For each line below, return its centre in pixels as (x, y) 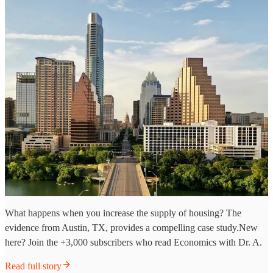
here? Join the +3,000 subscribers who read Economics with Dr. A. (133, 242)
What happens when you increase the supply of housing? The (123, 213)
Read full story (33, 266)
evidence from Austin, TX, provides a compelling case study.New (131, 227)
